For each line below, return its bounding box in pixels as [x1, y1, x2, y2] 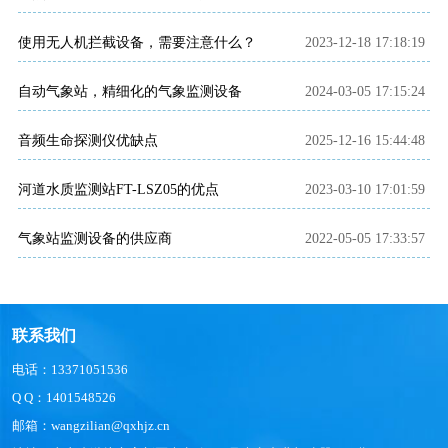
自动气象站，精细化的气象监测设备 [18, 84, 242, 100]
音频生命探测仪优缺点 [18, 133, 158, 149]
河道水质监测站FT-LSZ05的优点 [18, 182, 219, 198]
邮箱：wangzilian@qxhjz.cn [12, 418, 170, 434]
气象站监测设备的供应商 [18, 231, 172, 247]
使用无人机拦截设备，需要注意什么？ [18, 35, 256, 51]
